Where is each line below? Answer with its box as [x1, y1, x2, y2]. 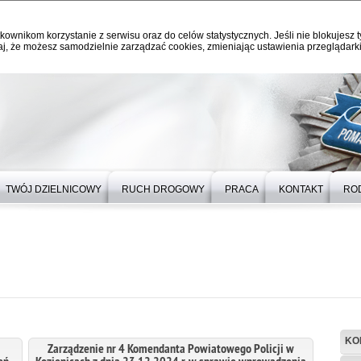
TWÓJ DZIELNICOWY [6, 184, 102, 195]
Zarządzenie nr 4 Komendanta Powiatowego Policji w [48, 340, 295, 357]
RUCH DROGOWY [122, 184, 205, 195]
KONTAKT [279, 184, 323, 195]
